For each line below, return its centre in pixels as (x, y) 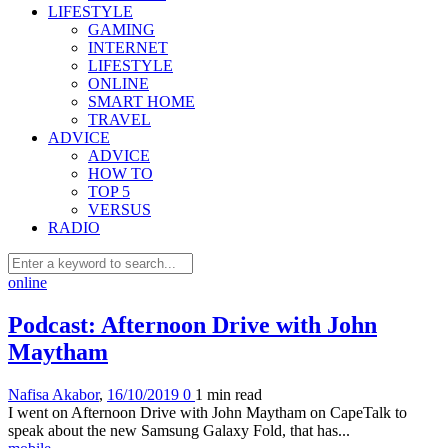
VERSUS (119, 209)
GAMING (121, 29)
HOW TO (120, 173)
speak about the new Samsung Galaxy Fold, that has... (179, 430)
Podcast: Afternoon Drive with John (192, 324)
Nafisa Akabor (53, 394)
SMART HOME (141, 101)
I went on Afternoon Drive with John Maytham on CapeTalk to (207, 412)
